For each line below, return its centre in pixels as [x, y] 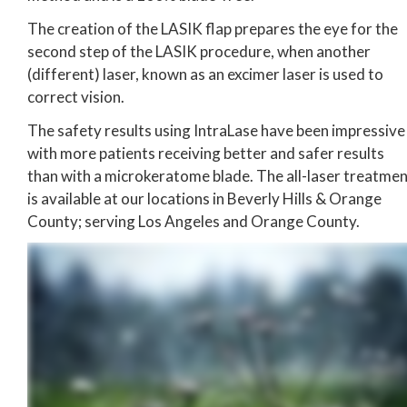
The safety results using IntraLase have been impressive [216, 130]
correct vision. [76, 96]
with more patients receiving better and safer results [206, 153]
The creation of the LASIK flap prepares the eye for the [213, 28]
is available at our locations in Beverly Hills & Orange [204, 198]
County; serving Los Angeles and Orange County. [194, 221]
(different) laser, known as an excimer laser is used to [205, 74]
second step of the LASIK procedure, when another [199, 51]
